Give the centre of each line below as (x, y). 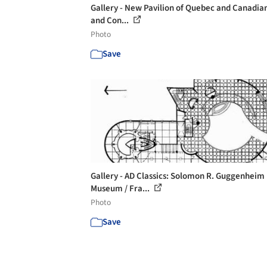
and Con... (111, 20)
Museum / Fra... (121, 188)
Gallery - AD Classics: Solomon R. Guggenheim (178, 176)
